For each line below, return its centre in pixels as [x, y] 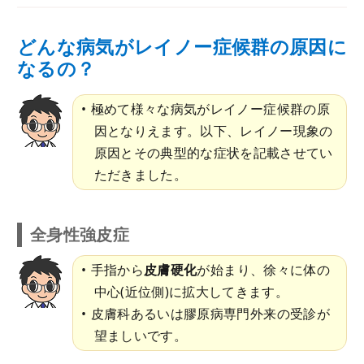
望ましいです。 [140, 335]
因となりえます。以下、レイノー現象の [213, 130]
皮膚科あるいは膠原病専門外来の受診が [210, 313]
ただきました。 [140, 174]
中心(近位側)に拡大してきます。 [191, 291]
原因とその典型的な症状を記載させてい [213, 152]
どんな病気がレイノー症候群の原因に [182, 46]
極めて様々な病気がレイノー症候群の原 [210, 108]
